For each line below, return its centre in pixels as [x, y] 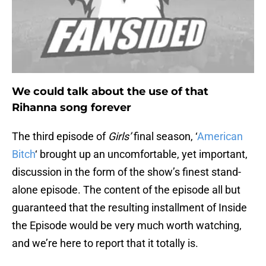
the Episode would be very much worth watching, [127, 226]
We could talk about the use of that [110, 92]
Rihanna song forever [72, 108]
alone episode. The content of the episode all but [126, 190]
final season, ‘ [165, 137]
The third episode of [60, 137]
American [220, 137]
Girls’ [121, 137]
